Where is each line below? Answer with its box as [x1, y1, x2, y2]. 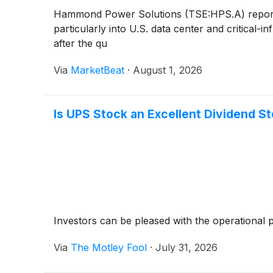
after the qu [54, 37, 107, 49]
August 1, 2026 [133, 63, 202, 76]
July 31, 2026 [155, 241, 218, 253]
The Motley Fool [71, 241, 147, 253]
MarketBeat [71, 63, 124, 76]
